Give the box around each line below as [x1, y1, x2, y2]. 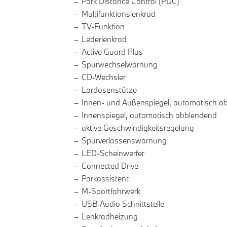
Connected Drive [82, 161, 138, 171]
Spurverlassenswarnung [82, 135, 167, 146]
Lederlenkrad [82, 34, 127, 45]
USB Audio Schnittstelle [82, 199, 164, 209]
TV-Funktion [82, 21, 125, 32]
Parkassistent [82, 173, 129, 184]
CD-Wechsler [82, 72, 126, 83]
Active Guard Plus [82, 47, 143, 57]
